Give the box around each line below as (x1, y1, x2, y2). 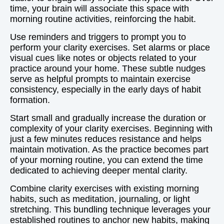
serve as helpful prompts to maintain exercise (10, 74, 190, 84)
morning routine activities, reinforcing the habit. (10, 14, 196, 24)
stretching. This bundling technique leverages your (10, 204, 210, 214)
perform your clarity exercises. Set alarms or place (10, 42, 210, 52)
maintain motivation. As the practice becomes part (10, 144, 208, 154)
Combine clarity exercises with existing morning (10, 183, 199, 193)
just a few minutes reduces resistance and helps (10, 134, 201, 144)
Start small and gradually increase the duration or (10, 113, 206, 123)
